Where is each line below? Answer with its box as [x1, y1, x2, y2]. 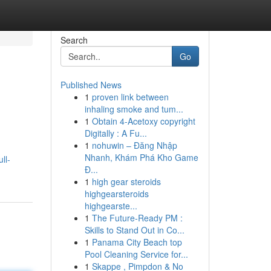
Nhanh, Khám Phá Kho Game [84, 151, 198, 163]
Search [60, 34, 88, 46]
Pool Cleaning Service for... [84, 248, 188, 260]
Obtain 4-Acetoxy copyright [91, 115, 195, 127]
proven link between [91, 91, 169, 103]
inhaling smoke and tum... [84, 103, 183, 115]
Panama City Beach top [91, 236, 182, 248]
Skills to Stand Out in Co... [84, 224, 184, 236]
